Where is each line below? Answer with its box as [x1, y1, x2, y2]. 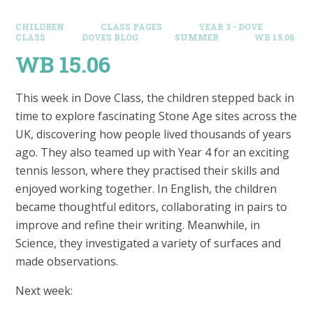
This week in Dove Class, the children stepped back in [15, 90, 295, 106]
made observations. [15, 254, 122, 270]
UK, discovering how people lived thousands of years [15, 126, 292, 143]
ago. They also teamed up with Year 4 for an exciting [15, 145, 290, 161]
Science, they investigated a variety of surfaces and [15, 235, 282, 252]
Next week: [15, 283, 73, 299]
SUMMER [174, 31, 219, 43]
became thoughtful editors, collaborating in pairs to [15, 199, 288, 215]
